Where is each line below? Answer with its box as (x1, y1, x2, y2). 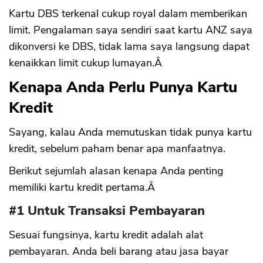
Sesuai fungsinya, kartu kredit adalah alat (9, 228, 203, 242)
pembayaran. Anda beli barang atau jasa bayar (9, 244, 228, 258)
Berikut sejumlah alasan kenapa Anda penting (9, 164, 224, 178)
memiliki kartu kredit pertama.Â (9, 180, 158, 194)
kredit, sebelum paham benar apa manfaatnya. (9, 141, 225, 156)
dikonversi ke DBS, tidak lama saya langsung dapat (9, 39, 249, 53)
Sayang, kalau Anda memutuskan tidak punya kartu (9, 125, 252, 139)
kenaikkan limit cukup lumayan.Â (9, 56, 165, 70)
